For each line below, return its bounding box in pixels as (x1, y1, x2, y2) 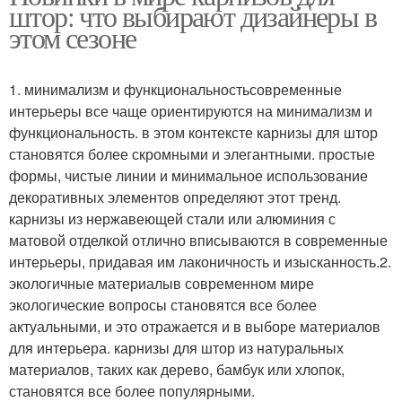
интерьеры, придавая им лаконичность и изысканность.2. (9, 251, 391, 272)
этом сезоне (9, 18, 136, 57)
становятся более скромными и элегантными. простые (9, 144, 375, 164)
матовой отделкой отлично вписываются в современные (9, 230, 388, 250)
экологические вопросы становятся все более (9, 294, 317, 315)
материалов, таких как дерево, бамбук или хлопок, (9, 359, 345, 380)
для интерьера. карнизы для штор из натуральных (9, 337, 344, 358)
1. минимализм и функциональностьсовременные (9, 79, 342, 100)
